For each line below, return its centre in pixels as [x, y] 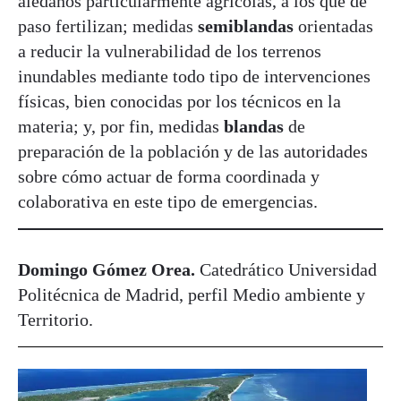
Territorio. [55, 320]
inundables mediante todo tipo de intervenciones [194, 77]
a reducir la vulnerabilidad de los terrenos [170, 51]
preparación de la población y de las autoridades [193, 152]
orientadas [336, 26]
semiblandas [246, 26]
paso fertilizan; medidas [106, 26]
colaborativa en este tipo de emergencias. [168, 202]
